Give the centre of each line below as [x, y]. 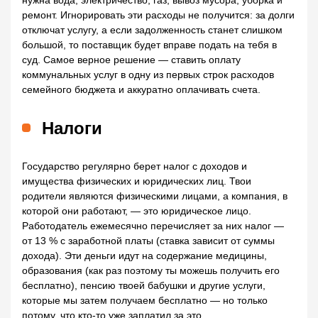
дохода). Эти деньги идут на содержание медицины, [144, 256]
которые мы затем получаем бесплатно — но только [145, 301]
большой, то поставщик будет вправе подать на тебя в [149, 45]
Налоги [72, 128]
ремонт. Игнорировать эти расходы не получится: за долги [158, 15]
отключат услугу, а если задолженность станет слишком [152, 30]
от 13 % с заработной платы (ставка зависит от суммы [148, 241]
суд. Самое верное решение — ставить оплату [131, 60]
